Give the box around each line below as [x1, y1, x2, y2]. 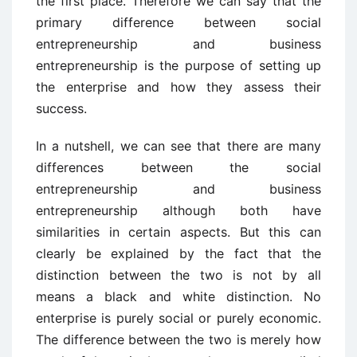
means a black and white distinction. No [36, 288, 321, 305]
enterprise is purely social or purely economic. [36, 310, 321, 327]
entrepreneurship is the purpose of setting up [36, 57, 321, 74]
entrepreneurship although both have [36, 202, 321, 219]
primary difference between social [36, 14, 321, 31]
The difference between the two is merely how [36, 331, 321, 348]
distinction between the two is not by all [36, 267, 321, 284]
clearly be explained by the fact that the [36, 245, 321, 262]
